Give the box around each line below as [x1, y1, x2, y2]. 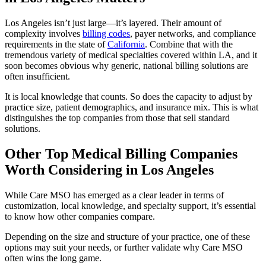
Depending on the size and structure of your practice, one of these [5, 231, 250, 242]
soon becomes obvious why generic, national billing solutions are [5, 60, 248, 71]
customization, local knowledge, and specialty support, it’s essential [5, 200, 256, 211]
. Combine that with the [145, 39, 233, 49]
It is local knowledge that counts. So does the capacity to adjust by [5, 91, 252, 102]
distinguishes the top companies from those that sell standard [5, 112, 230, 123]
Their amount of [161, 17, 221, 28]
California [107, 39, 145, 49]
